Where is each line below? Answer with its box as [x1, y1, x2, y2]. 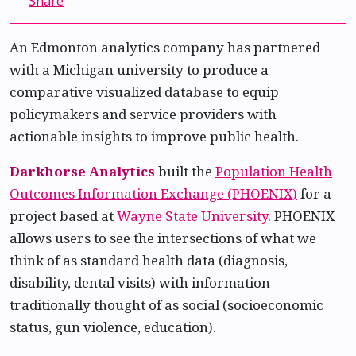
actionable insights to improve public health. [10, 127, 299, 145]
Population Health [215, 162, 332, 180]
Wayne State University [117, 207, 268, 225]
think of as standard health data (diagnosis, [10, 251, 288, 269]
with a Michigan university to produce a [10, 60, 269, 79]
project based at [10, 207, 117, 225]
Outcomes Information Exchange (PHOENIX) [10, 184, 297, 203]
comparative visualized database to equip [10, 83, 279, 101]
